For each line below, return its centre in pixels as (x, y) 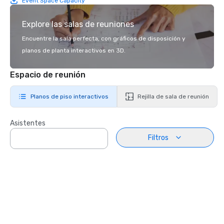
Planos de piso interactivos (69, 96)
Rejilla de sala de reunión (173, 96)
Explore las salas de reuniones (78, 24)
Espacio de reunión (48, 75)
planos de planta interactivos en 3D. (74, 50)
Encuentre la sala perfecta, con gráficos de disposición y (104, 38)
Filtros (158, 137)
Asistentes (28, 123)
